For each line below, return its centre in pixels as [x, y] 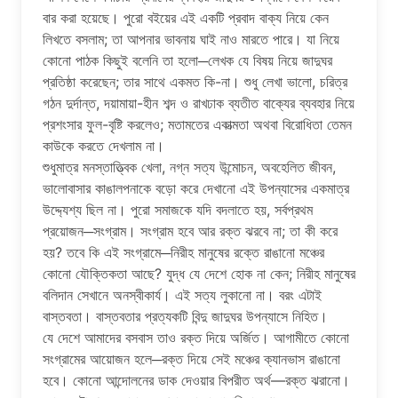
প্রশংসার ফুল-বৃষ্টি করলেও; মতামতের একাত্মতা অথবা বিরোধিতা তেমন [197, 124]
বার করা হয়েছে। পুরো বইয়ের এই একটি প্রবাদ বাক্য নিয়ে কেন [186, 17]
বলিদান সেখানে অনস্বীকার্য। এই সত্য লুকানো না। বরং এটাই [182, 295]
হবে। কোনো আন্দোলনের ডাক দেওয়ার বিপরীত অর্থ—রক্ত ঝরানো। [196, 380]
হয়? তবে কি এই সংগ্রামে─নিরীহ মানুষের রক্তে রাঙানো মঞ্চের [183, 252]
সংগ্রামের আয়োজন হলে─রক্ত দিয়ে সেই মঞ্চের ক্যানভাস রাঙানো [191, 358]
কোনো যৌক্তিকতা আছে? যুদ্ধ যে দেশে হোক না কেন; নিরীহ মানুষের [199, 273]
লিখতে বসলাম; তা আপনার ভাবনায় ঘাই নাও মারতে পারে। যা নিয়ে [191, 39]
